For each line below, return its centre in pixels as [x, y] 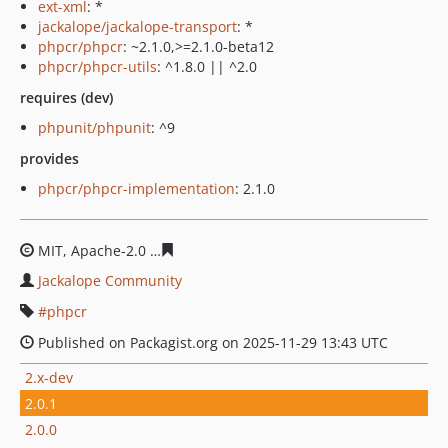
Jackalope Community [110, 280]
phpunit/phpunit [94, 127]
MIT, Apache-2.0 [92, 250]
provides [49, 158]
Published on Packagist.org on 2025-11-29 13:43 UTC [211, 342]
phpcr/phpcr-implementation [136, 188]
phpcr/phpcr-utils [97, 66]
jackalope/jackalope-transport [137, 26]
